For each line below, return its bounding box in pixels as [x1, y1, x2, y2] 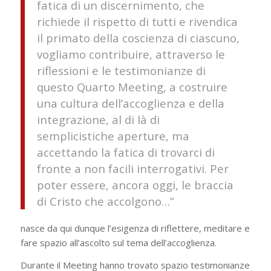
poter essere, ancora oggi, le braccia [36, 177, 233, 193]
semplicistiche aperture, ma [36, 128, 189, 144]
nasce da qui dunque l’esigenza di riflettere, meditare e [20, 221, 250, 234]
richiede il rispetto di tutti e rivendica [36, 14, 238, 30]
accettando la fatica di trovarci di [36, 145, 215, 160]
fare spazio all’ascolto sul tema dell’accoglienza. [20, 236, 217, 249]
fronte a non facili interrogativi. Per [36, 161, 229, 177]
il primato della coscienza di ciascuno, [36, 30, 240, 46]
